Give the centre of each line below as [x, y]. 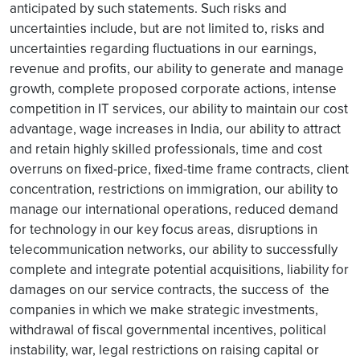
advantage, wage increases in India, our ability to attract [175, 129]
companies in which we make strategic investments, [164, 309]
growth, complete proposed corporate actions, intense [173, 88]
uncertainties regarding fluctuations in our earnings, [163, 48]
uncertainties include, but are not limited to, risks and [167, 28]
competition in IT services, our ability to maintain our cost [179, 108]
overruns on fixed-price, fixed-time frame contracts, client [179, 169]
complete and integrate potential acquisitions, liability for [179, 269]
